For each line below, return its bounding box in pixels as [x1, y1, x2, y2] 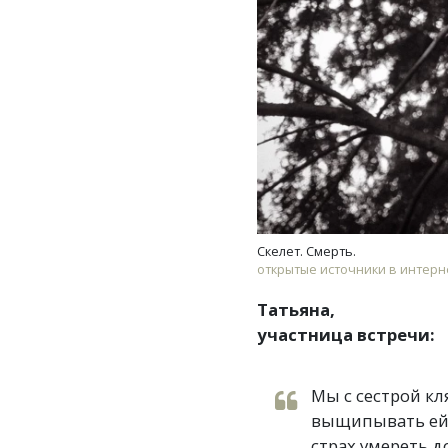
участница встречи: [257, 322, 435, 346]
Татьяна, [257, 297, 335, 321]
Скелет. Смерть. [257, 242, 356, 260]
